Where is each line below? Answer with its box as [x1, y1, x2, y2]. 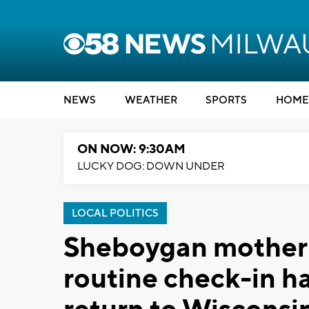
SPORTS [206, 94, 247, 107]
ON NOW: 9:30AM [77, 141, 186, 157]
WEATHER [124, 94, 177, 107]
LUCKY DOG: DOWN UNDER [77, 159, 225, 173]
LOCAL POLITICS [72, 207, 159, 220]
